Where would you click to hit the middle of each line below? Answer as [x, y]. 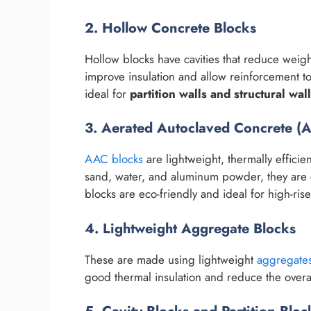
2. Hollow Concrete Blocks [170, 28]
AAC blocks [114, 159]
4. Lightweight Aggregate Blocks [190, 228]
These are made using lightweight [171, 259]
